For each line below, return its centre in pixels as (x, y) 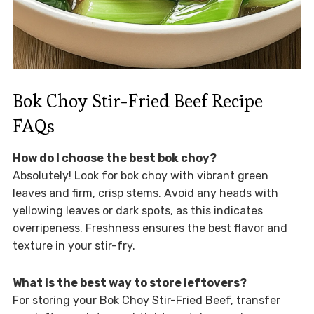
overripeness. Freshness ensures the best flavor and (150, 228)
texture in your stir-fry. (74, 245)
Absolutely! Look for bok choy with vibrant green (140, 175)
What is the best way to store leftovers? (129, 282)
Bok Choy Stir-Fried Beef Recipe (137, 101)
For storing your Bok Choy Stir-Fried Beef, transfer (146, 300)
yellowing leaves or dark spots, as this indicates (137, 210)
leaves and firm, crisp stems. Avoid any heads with (145, 193)
